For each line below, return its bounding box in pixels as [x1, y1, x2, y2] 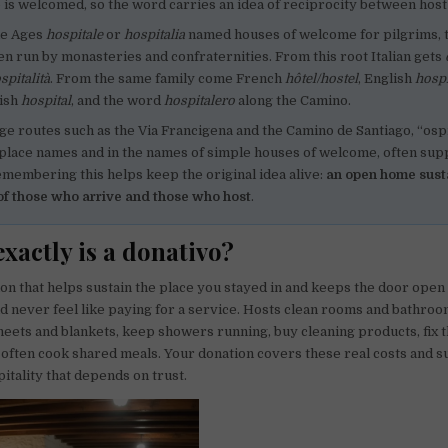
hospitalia [124, 26, 186, 42]
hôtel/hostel [285, 70, 359, 86]
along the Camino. [235, 92, 352, 108]
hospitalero [164, 92, 236, 108]
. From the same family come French [50, 70, 286, 86]
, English [358, 70, 416, 86]
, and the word [71, 92, 165, 108]
